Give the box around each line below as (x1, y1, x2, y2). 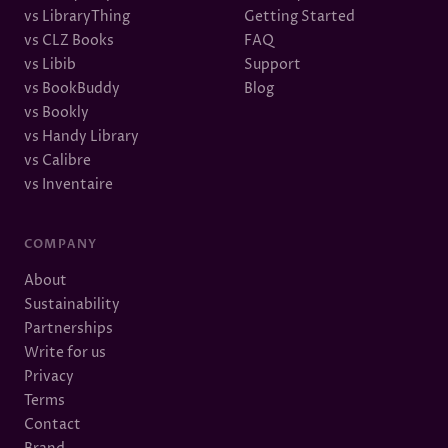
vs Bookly (24, 103, 89, 122)
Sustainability (24, 295, 120, 314)
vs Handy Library (24, 127, 139, 146)
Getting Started (244, 7, 355, 26)
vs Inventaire (24, 175, 113, 194)
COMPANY (24, 236, 98, 252)
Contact (24, 415, 81, 434)
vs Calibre (24, 151, 91, 170)
